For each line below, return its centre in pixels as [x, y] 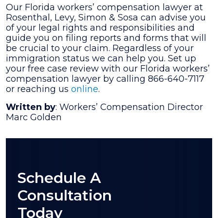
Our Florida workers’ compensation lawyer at [104, 7]
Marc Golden [34, 117]
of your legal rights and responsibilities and [100, 28]
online [85, 89]
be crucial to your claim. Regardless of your [100, 48]
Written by [31, 107]
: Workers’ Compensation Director [129, 107]
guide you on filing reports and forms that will [106, 38]
